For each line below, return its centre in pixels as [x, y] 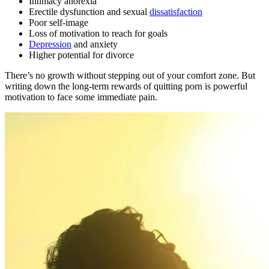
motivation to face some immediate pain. [82, 97]
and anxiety [95, 44]
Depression [50, 44]
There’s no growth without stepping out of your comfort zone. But [130, 76]
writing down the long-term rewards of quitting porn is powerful [126, 86]
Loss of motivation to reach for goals [98, 34]
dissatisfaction [176, 12]
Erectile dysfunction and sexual [89, 12]
